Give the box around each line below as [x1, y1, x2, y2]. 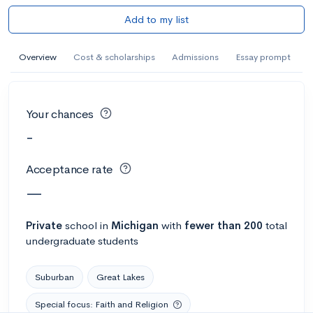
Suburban [35, 270, 74, 283]
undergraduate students [26, 233, 138, 247]
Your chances [26, 106, 94, 122]
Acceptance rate [26, 162, 113, 177]
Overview [19, 50, 57, 63]
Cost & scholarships [73, 50, 155, 63]
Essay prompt [235, 50, 291, 63]
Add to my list [124, 12, 189, 26]
